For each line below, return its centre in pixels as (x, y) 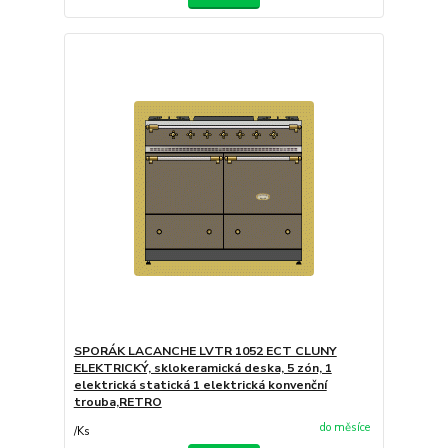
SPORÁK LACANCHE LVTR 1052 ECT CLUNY (205, 351)
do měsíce (344, 427)
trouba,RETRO (117, 402)
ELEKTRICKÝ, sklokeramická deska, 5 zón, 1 (202, 368)
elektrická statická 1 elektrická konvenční (200, 385)
